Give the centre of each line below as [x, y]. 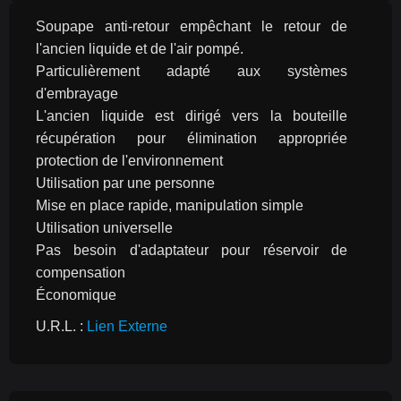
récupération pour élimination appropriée [192, 138]
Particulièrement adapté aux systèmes [192, 71]
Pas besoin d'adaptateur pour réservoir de [192, 250]
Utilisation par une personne [125, 183]
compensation [81, 273]
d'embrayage [77, 94]
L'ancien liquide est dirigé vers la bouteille [192, 116]
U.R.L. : [61, 326]
